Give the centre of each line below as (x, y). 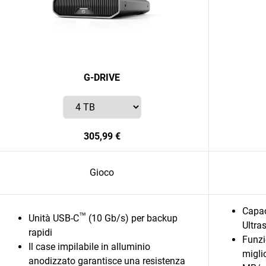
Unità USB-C (54, 218)
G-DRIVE (102, 77)
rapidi (40, 232)
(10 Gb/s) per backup (132, 218)
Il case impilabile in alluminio (89, 247)
